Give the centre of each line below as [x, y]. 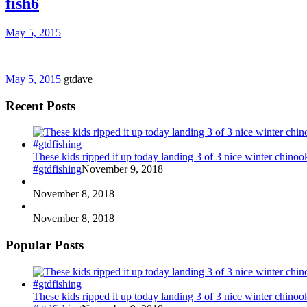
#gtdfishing [57, 169]
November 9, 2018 [122, 169]
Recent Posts [40, 106]
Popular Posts [45, 245]
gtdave [78, 79]
